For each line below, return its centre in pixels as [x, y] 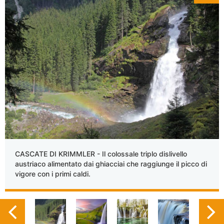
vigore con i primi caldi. [53, 174]
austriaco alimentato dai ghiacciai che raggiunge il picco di [111, 164]
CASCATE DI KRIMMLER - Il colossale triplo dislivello [101, 154]
